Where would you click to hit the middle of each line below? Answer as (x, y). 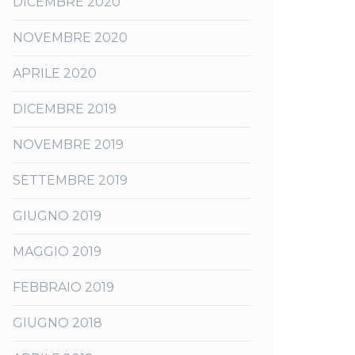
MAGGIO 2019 (57, 252)
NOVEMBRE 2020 (70, 38)
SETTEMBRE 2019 (70, 180)
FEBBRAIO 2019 (63, 287)
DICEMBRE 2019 (65, 109)
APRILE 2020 (55, 73)
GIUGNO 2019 (57, 216)
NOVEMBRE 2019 (68, 145)
